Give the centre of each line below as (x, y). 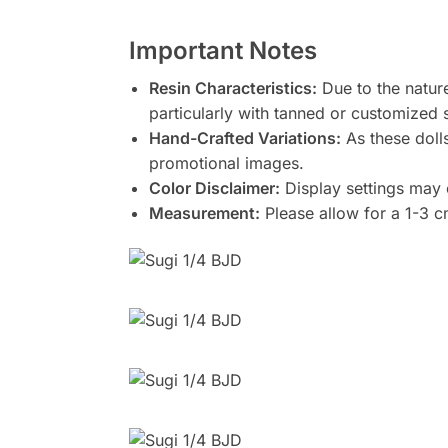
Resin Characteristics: (232, 87)
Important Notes (222, 50)
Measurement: (204, 212)
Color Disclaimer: (214, 187)
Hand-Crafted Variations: (244, 137)
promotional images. (226, 162)
